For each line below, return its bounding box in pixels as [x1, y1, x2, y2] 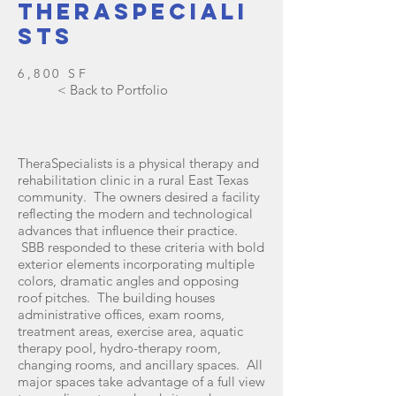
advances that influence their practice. [18, 222, 238, 239]
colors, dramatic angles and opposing [18, 272, 239, 289]
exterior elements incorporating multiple [18, 255, 255, 272]
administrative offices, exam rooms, [18, 306, 225, 323]
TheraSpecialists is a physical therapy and [18, 155, 259, 171]
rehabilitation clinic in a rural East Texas [18, 171, 248, 188]
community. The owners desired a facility [18, 188, 260, 205]
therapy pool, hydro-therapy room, [18, 339, 221, 356]
